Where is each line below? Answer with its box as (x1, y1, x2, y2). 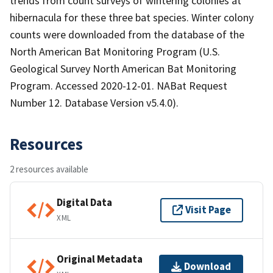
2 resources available (10, 163, 88, 175)
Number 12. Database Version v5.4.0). (10, 95, 179, 110)
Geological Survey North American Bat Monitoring (10, 61, 236, 76)
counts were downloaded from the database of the (10, 27, 244, 41)
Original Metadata (57, 252, 143, 266)
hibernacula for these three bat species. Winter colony (10, 10, 253, 24)
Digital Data (57, 196, 112, 210)
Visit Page (185, 203, 231, 217)
